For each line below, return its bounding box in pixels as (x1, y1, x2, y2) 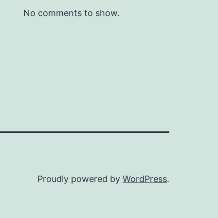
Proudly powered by (37, 173, 123, 184)
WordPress (123, 173, 167, 184)
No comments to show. (23, 7, 120, 18)
